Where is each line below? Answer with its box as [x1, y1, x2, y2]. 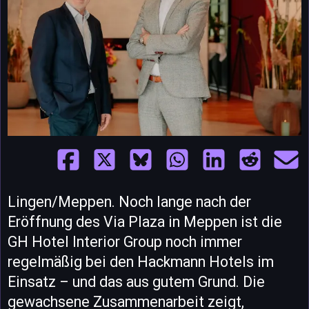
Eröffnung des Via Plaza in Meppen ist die [8, 213, 282, 230]
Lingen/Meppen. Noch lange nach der [8, 193, 251, 210]
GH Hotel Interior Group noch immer [8, 233, 242, 250]
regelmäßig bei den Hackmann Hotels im [8, 253, 274, 270]
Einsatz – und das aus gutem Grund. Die [8, 273, 265, 290]
